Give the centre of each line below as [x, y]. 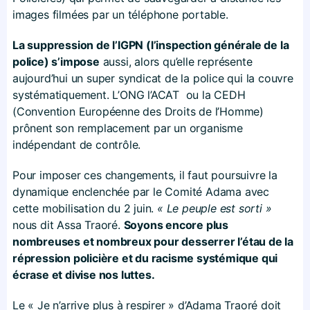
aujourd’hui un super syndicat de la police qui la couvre [153, 78]
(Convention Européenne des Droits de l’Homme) [138, 111]
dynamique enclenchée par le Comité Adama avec [141, 191]
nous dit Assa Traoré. [68, 225]
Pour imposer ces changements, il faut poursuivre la [145, 175]
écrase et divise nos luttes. [84, 274]
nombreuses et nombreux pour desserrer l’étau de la [153, 241]
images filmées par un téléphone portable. [120, 14]
